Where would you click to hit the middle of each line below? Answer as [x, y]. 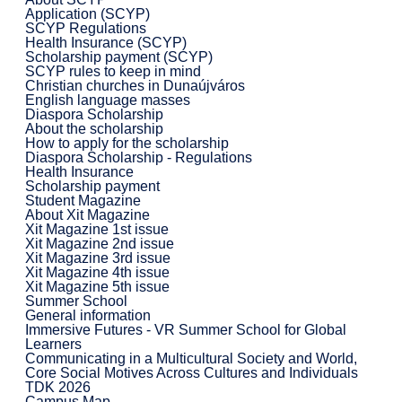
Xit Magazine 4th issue [97, 272]
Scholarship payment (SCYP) [118, 57]
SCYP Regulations [85, 28]
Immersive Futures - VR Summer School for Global [185, 329]
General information [87, 315]
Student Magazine [83, 200]
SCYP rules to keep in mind [113, 71]
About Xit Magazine [87, 214]
